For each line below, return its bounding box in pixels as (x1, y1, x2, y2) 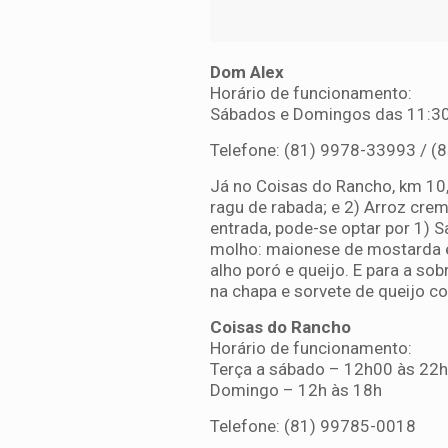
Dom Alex (209, 62, 284, 82)
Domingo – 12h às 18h (209, 380, 382, 400)
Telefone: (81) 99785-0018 (209, 416, 416, 436)
